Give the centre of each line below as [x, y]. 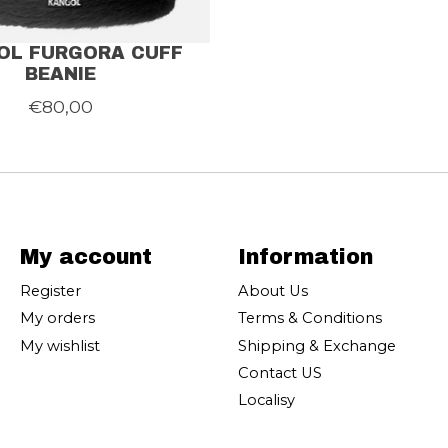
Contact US [279, 372]
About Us [272, 291]
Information [305, 257]
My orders [57, 318]
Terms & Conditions [309, 318]
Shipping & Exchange [316, 345]
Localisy [266, 399]
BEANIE [61, 74]
